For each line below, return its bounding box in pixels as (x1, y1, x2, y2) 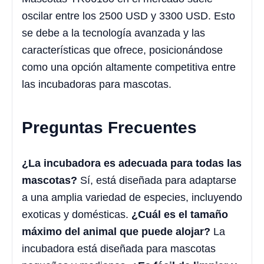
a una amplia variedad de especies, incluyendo (22, 191, 242, 203)
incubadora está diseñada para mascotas (22, 242, 216, 255)
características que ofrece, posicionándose (22, 44, 223, 56)
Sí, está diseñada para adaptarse (77, 174, 236, 186)
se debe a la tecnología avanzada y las (22, 27, 205, 39)
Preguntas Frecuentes (22, 118, 197, 137)
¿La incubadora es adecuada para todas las (22, 157, 242, 169)
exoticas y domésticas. (22, 208, 131, 220)
